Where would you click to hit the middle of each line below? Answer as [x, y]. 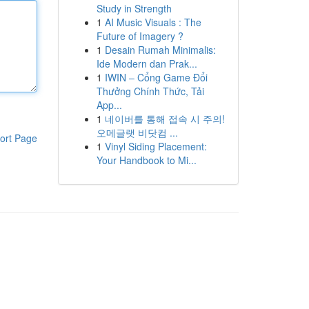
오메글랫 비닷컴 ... [137, 132]
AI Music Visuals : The [153, 22]
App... [109, 105]
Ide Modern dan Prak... [147, 63]
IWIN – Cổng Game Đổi [156, 77]
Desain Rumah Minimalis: [160, 50]
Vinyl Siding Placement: [156, 146]
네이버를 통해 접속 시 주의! [165, 119]
